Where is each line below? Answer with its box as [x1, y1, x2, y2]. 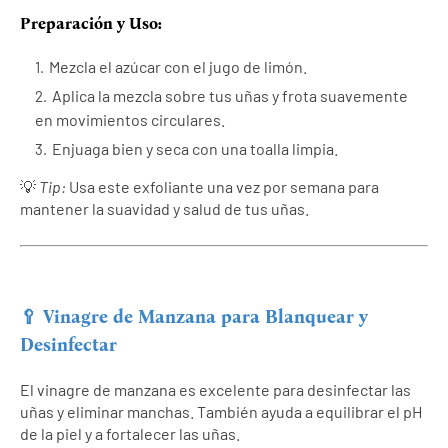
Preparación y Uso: [20, 14, 162, 34]
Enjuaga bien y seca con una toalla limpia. [52, 139, 338, 159]
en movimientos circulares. [35, 110, 225, 130]
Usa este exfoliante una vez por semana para [66, 177, 379, 197]
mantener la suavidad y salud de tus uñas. [20, 199, 309, 219]
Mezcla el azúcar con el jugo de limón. [49, 57, 307, 77]
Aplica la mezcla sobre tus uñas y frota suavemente [52, 86, 408, 106]
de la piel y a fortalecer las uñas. [20, 423, 240, 443]
